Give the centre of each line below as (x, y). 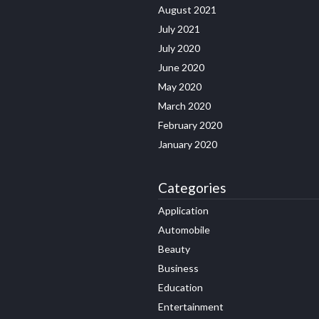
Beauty (174, 249)
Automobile (184, 230)
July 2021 (179, 29)
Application (183, 211)
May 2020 (180, 87)
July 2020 (179, 48)
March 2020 (184, 106)
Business (178, 268)
